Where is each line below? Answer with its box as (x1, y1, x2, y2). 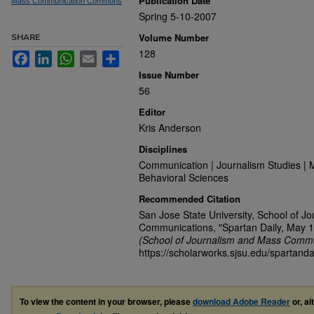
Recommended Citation (139, 192, 240, 205)
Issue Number (139, 68, 199, 81)
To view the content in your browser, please (20, 295, 193, 308)
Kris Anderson (139, 121, 201, 135)
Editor (139, 105, 165, 118)
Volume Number (139, 31, 209, 44)
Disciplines (139, 142, 187, 156)
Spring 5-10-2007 (139, 9, 217, 23)
